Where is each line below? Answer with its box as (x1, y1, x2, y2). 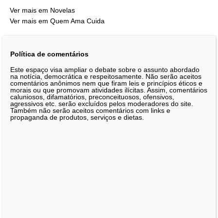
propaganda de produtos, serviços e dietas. (10, 113, 144, 122)
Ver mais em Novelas (10, 6, 75, 15)
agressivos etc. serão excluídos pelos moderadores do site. (10, 100, 193, 108)
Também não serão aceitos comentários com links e (10, 107, 170, 115)
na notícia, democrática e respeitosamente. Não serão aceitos (10, 73, 201, 81)
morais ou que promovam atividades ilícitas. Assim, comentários (10, 86, 207, 94)
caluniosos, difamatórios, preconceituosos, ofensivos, (10, 93, 174, 101)
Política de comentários (10, 50, 89, 58)
